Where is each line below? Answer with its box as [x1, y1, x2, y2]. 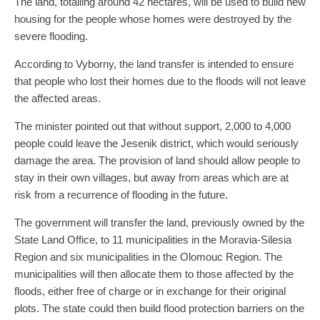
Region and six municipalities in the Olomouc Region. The [14, 250, 282, 263]
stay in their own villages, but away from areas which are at [14, 171, 289, 184]
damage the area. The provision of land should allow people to [14, 154, 300, 166]
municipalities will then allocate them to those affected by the [14, 267, 294, 280]
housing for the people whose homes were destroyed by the [14, 12, 291, 25]
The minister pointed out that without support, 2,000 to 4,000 [14, 119, 291, 132]
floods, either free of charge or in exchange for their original [14, 284, 286, 297]
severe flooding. [14, 29, 88, 42]
